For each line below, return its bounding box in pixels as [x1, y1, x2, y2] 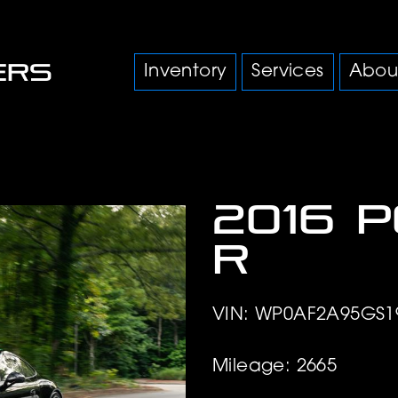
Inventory [143, 63, 227, 81]
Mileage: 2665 [212, 357, 338, 376]
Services [251, 63, 324, 81]
